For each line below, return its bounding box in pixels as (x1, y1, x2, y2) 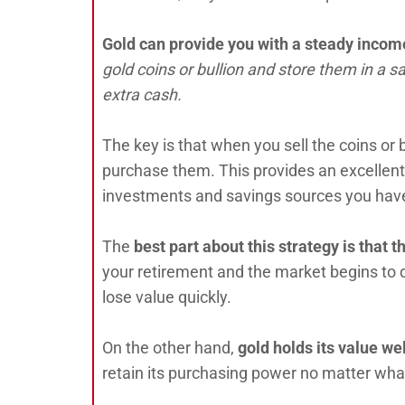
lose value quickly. (102, 287, 231, 306)
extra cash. (102, 84, 182, 104)
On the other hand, (102, 337, 238, 357)
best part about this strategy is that (134, 236, 388, 256)
